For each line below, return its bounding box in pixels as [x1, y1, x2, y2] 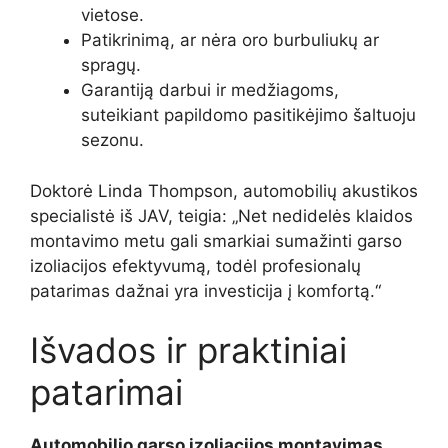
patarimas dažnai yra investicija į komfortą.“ [30, 280, 381, 301]
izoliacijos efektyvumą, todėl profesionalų [30, 255, 361, 276]
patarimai [30, 371, 183, 414]
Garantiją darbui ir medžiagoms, [81, 80, 339, 101]
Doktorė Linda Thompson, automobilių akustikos [30, 180, 418, 201]
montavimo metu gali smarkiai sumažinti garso [30, 230, 402, 251]
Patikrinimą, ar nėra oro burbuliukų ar [81, 30, 379, 51]
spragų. [81, 55, 141, 76]
